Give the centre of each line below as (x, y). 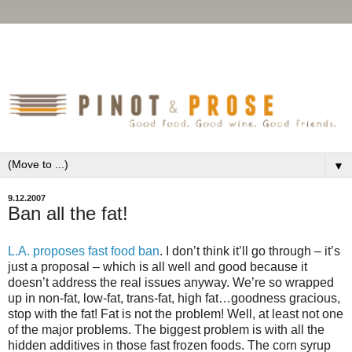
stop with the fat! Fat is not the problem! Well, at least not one (176, 313)
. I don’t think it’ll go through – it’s (250, 251)
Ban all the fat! (68, 214)
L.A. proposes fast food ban (84, 251)
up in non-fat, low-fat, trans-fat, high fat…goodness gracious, (174, 298)
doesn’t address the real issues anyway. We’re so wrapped (171, 282)
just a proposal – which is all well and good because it (158, 266)
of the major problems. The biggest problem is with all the (166, 329)
